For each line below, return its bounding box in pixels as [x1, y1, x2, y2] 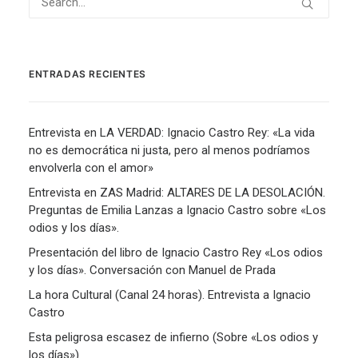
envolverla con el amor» [29, 161, 153, 175]
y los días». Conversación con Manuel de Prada [29, 263, 276, 277]
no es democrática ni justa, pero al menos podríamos [29, 143, 310, 157]
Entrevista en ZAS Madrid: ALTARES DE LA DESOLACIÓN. [29, 185, 325, 200]
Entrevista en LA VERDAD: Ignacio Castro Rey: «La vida [29, 125, 315, 140]
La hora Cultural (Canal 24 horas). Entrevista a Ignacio [29, 288, 311, 302]
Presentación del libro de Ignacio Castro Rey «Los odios [29, 245, 323, 260]
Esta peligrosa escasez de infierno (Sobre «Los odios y [29, 330, 318, 344]
